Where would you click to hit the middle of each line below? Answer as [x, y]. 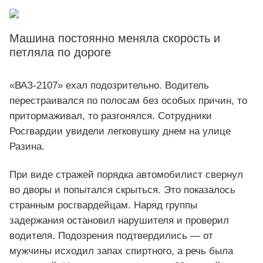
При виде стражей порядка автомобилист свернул [126, 175]
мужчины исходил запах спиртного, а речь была [121, 251]
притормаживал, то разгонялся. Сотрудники [111, 116]
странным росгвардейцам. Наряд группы [103, 205]
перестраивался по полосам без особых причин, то [128, 101]
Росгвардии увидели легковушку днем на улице [120, 131]
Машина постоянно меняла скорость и [115, 38]
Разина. [27, 147]
